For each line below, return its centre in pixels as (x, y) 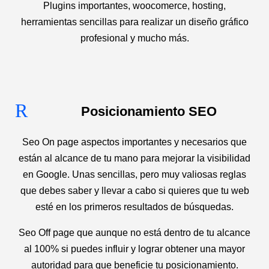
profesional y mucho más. (134, 38)
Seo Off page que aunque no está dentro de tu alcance (134, 233)
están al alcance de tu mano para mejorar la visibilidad (134, 158)
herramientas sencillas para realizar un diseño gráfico (134, 22)
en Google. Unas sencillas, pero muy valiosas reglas (134, 174)
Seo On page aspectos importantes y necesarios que (134, 142)
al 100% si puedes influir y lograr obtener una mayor (134, 249)
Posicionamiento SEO (149, 111)
